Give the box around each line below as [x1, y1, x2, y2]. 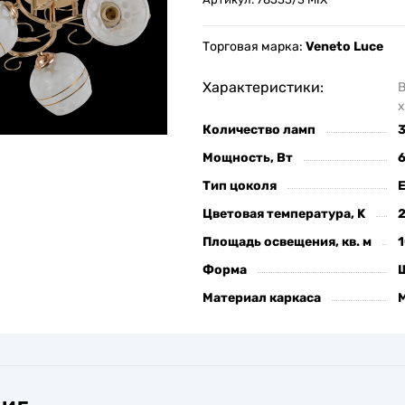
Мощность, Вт [202, 149, 293, 165]
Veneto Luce [305, 38, 383, 54]
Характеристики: [202, 78, 324, 96]
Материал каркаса [202, 289, 321, 306]
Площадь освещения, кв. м [202, 233, 372, 250]
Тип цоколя [202, 177, 277, 193]
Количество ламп [202, 121, 316, 137]
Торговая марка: [202, 38, 306, 54]
